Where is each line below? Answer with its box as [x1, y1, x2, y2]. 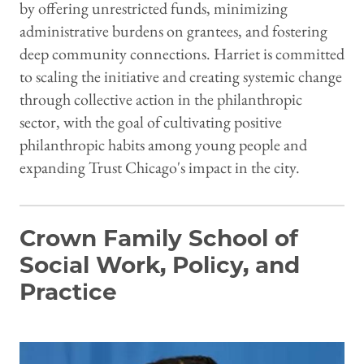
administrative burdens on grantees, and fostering [19, 20, 327, 42]
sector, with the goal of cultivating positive [19, 111, 282, 133]
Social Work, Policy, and [19, 251, 300, 279]
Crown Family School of [19, 224, 298, 253]
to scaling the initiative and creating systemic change [19, 66, 342, 88]
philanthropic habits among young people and [19, 134, 307, 156]
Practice [19, 278, 117, 306]
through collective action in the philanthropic [19, 89, 302, 110]
